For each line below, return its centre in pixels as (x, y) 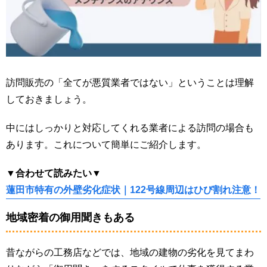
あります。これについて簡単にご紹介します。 (106, 144)
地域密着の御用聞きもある (70, 217)
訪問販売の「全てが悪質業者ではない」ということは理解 (130, 82)
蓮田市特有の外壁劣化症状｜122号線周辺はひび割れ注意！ (133, 190)
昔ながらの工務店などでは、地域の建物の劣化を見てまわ (130, 252)
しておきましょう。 (49, 99)
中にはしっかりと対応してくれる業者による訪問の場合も (130, 128)
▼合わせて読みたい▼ (54, 173)
